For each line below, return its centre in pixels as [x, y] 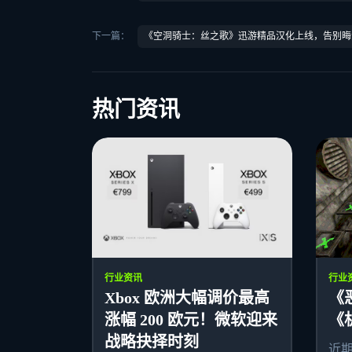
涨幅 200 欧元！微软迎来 [191, 319]
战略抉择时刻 [152, 341]
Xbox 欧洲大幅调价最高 [187, 297]
